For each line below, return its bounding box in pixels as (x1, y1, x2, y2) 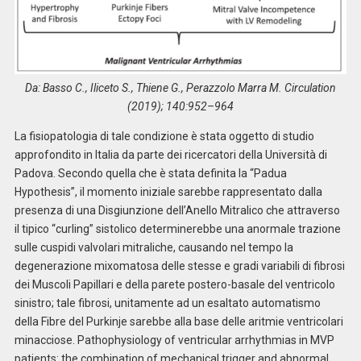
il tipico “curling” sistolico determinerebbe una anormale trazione (14, 222, 341, 236)
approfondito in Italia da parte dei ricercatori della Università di (14, 148, 327, 162)
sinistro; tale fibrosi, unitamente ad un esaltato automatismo (14, 297, 321, 310)
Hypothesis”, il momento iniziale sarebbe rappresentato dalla (14, 185, 322, 199)
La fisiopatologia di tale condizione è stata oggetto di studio (14, 130, 314, 143)
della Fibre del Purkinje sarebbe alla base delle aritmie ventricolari (14, 315, 343, 329)
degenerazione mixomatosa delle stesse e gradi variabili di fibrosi (14, 259, 345, 273)
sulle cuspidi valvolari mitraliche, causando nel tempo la (14, 241, 293, 255)
